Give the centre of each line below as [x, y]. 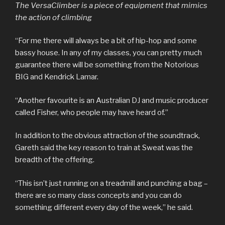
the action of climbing [53, 17]
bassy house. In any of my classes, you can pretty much [108, 53]
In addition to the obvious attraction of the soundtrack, [107, 136]
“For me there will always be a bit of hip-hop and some [106, 41]
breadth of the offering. [55, 160]
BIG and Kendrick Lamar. [57, 77]
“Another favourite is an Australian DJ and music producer [112, 100]
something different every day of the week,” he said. [104, 207]
